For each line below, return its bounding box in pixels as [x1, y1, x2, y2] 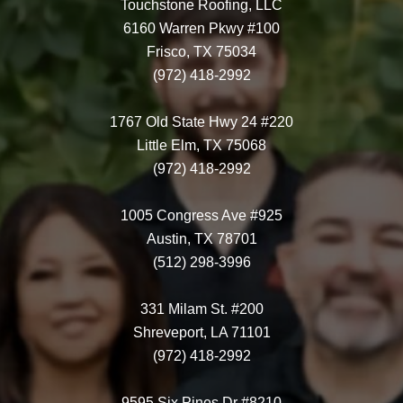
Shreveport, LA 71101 [132, 324, 271, 340]
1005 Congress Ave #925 [121, 207, 282, 223]
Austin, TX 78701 [146, 230, 257, 246]
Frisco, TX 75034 [147, 43, 256, 59]
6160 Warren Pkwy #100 [123, 20, 280, 36]
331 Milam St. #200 [139, 300, 264, 317]
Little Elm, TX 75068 [137, 137, 266, 153]
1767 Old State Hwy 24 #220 [110, 113, 293, 130]
